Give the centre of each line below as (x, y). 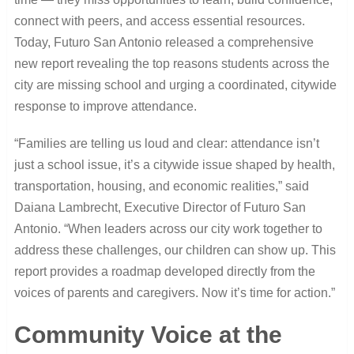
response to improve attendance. (105, 106)
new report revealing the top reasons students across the (171, 63)
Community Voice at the (148, 334)
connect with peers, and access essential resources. (159, 21)
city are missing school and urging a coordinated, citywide (175, 85)
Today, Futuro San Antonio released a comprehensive (164, 42)
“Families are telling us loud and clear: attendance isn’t (166, 143)
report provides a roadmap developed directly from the (164, 271)
